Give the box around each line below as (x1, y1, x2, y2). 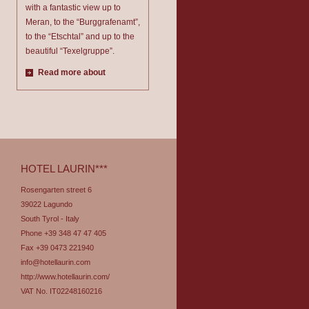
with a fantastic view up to (26, 3, 121, 12)
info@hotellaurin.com (21, 258, 90, 266)
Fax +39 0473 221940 (21, 243, 94, 252)
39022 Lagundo (21, 200, 72, 208)
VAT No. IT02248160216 (21, 287, 102, 295)
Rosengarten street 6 (21, 186, 92, 194)
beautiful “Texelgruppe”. (26, 46, 114, 56)
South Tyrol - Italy (21, 215, 79, 223)
